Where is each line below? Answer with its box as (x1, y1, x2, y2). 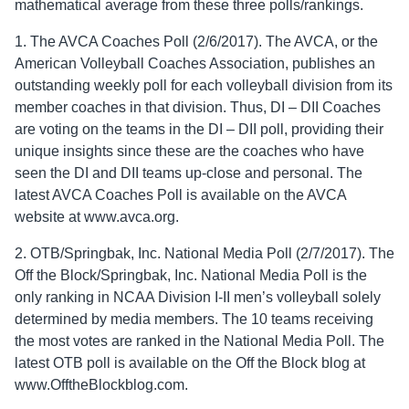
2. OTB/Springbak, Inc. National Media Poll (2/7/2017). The (15, 246, 394, 262)
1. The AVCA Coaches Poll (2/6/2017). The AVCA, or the (15, 34, 378, 50)
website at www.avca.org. (15, 209, 179, 225)
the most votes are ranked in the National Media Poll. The (15, 333, 384, 350)
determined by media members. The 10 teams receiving (15, 311, 373, 328)
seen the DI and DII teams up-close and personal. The (15, 165, 362, 182)
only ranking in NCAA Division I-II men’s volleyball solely (15, 289, 381, 306)
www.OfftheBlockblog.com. (15, 377, 188, 393)
